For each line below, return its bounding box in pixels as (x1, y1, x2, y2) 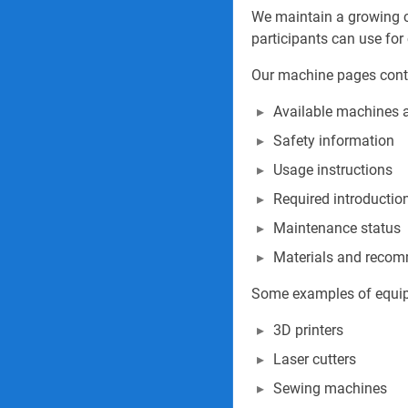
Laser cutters (273, 351, 356, 368)
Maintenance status (273, 219, 401, 237)
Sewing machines (273, 380, 387, 397)
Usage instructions (273, 161, 393, 178)
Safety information (273, 132, 394, 149)
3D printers (273, 321, 343, 339)
